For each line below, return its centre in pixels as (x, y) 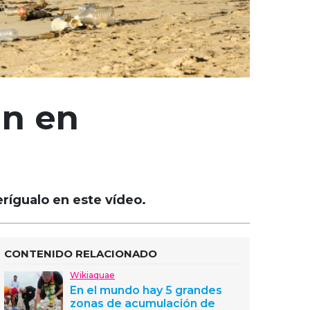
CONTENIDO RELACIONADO (81, 254)
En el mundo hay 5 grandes (146, 290)
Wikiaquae (92, 275)
